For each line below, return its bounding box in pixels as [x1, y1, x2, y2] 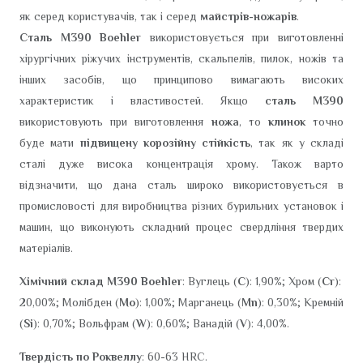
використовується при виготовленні [141, 31, 344, 44]
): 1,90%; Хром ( [246, 275, 322, 288]
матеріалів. [19, 241, 73, 254]
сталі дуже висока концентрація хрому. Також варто [19, 157, 344, 170]
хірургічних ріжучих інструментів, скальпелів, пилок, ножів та [19, 52, 344, 65]
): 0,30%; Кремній [258, 296, 344, 309]
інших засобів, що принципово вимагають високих [19, 73, 344, 86]
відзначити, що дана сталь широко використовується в [19, 178, 344, 191]
